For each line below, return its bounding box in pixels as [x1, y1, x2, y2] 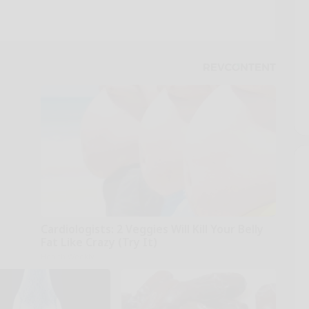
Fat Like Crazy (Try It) [40, 234, 157, 250]
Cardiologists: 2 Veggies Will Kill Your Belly [40, 221, 263, 237]
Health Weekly [40, 250, 94, 261]
